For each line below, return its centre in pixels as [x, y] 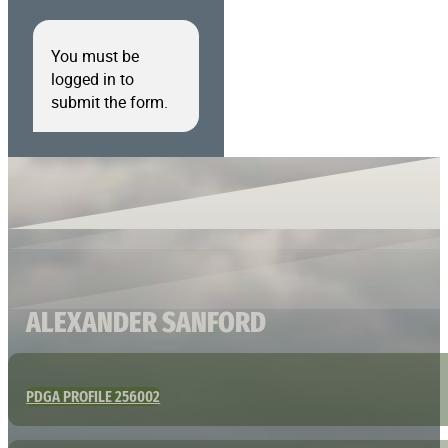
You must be [94, 55]
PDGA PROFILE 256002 [93, 396]
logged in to [92, 78]
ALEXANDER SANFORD [146, 321]
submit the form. [109, 101]
